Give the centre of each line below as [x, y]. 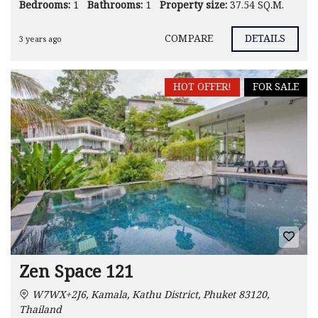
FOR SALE [276, 87]
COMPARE [189, 39]
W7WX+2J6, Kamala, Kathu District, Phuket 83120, [149, 295]
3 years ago [40, 39]
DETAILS [265, 39]
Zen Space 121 [76, 273]
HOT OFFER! [202, 87]
